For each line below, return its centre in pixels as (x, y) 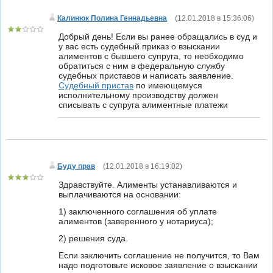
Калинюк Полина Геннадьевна (112, 18)
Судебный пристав (96, 85)
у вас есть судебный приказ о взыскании (139, 46)
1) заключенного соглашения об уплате (138, 211)
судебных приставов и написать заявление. (146, 76)
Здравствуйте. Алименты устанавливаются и (148, 185)
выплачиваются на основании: (120, 194)
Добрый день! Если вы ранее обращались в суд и (158, 37)
